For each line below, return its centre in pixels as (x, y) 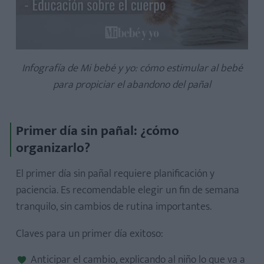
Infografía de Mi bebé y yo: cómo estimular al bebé (132, 68)
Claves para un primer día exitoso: (90, 234)
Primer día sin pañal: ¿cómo (98, 131)
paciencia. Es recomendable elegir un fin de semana (128, 190)
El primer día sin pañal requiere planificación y (115, 174)
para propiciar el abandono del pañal (132, 85)
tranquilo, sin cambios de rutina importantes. (114, 207)
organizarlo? (53, 148)
